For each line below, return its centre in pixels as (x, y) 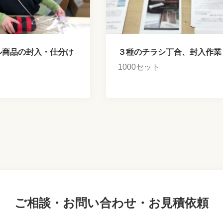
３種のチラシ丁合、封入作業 (170, 52)
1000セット (139, 67)
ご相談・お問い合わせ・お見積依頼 (111, 203)
